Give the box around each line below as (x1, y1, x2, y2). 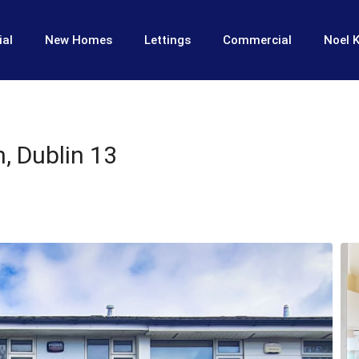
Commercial (222, 33, 292, 47)
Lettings (143, 33, 191, 47)
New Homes (44, 33, 112, 47)
